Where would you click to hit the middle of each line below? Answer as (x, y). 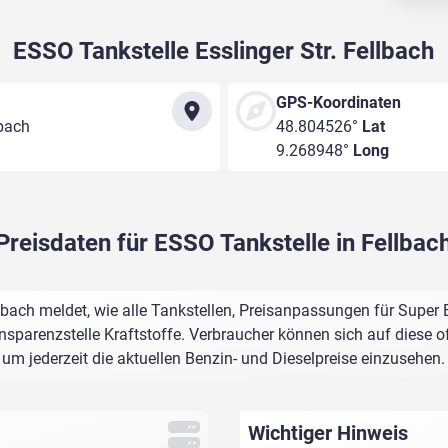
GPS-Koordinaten (338, 103)
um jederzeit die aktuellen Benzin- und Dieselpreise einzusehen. (224, 359)
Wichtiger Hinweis (327, 433)
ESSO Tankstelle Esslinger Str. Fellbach (224, 51)
